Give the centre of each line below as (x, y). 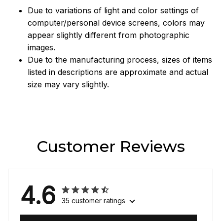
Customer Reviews (110, 147)
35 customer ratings (93, 201)
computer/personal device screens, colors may (116, 22)
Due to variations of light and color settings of (113, 10)
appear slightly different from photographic (109, 35)
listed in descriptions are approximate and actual (118, 72)
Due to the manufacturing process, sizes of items (120, 59)
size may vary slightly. (68, 84)
